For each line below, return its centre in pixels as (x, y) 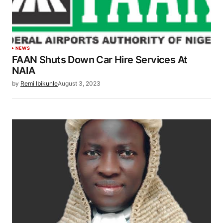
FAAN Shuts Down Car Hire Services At (100, 60)
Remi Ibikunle (39, 84)
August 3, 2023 (79, 84)
